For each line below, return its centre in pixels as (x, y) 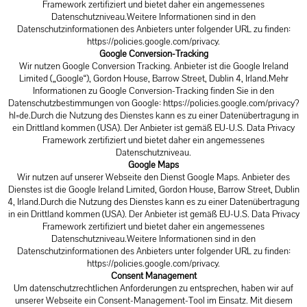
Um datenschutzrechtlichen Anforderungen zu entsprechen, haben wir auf (153, 288)
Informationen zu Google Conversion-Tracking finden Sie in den (153, 91)
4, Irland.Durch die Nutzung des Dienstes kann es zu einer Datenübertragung (153, 202)
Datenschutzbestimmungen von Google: (85, 103)
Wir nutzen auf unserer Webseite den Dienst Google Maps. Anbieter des (153, 177)
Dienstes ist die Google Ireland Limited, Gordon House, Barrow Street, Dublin (153, 189)
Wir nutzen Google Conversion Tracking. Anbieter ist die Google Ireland (153, 66)
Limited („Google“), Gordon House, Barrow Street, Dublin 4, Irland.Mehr (153, 78)
